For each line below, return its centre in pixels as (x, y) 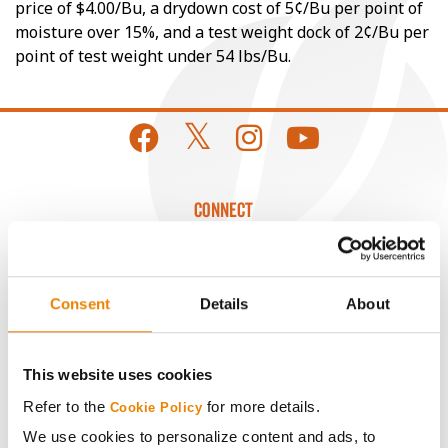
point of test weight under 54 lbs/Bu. (153, 56)
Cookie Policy (155, 407)
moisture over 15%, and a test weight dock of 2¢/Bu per (222, 32)
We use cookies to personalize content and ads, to (199, 436)
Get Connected (224, 268)
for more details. (261, 406)
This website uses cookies (118, 375)
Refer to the (66, 406)
